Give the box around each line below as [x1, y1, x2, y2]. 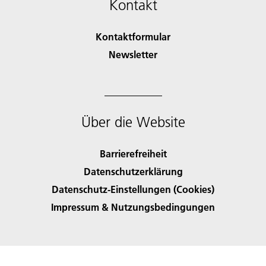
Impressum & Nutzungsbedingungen [51, 201, 215, 214]
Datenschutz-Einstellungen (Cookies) [52, 183, 214, 196]
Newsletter [109, 48, 157, 61]
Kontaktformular [96, 30, 170, 43]
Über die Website [81, 113, 185, 131]
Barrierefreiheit [99, 147, 167, 160]
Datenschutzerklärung [83, 165, 183, 178]
